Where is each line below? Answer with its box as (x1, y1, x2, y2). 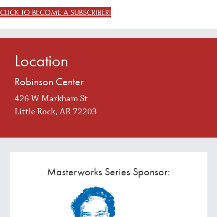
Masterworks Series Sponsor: (47, 165, 170, 179)
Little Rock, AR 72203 (15, 106, 97, 118)
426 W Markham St (15, 93, 88, 105)
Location (15, 50, 68, 72)
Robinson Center (15, 75, 84, 89)
